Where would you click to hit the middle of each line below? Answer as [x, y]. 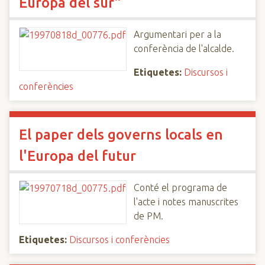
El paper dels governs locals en [121, 135]
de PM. [148, 216]
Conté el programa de [180, 188]
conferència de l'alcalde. [184, 49]
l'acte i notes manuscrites [186, 202]
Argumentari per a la [177, 34]
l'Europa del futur [77, 156]
